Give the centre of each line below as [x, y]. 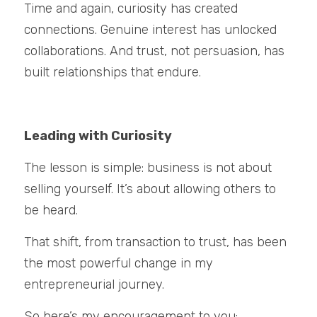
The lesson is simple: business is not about [148, 168]
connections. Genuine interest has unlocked [150, 30]
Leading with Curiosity [98, 136]
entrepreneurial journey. [94, 284]
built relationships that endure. [113, 72]
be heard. [51, 210]
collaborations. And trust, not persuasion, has [154, 51]
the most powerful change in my [119, 263]
